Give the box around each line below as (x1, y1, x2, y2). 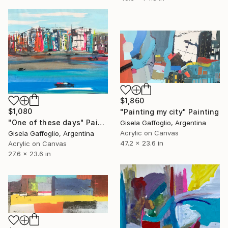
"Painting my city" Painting (120, 107, 219, 116)
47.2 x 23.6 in (120, 138, 163, 147)
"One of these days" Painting (97, 118, 104, 127)
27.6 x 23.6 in (8, 149, 51, 158)
